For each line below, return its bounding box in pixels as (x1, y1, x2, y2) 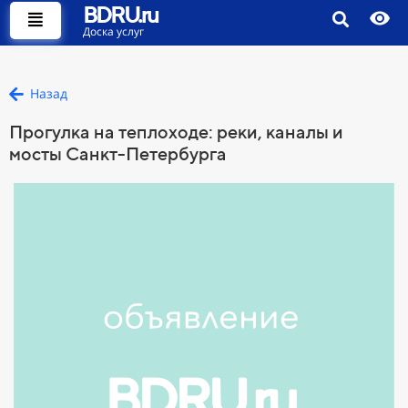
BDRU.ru (83, 2, 158, 27)
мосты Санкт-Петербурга (9, 143, 227, 165)
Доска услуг (83, 24, 144, 39)
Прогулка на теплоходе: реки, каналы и (9, 121, 343, 143)
